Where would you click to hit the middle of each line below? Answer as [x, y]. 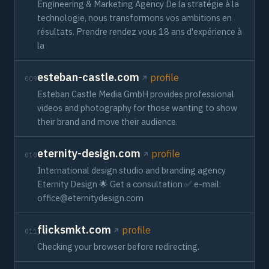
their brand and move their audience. [107, 122]
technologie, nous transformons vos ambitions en [134, 18]
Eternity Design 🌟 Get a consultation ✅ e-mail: [129, 184]
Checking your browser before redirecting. [118, 246]
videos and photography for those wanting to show [137, 108]
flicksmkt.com [74, 230]
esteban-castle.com [88, 77]
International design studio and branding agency [131, 170]
